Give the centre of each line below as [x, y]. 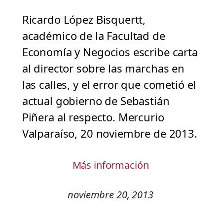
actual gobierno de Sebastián [96, 101]
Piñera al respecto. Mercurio [93, 117]
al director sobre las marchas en [103, 68]
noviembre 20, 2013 [110, 195]
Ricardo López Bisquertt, [84, 19]
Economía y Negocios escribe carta [110, 52]
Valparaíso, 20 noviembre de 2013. [110, 133]
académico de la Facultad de [93, 36]
